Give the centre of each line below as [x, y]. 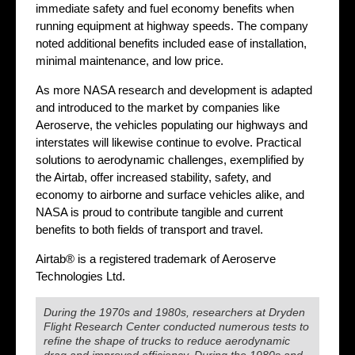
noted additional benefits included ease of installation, [171, 44]
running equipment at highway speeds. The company [172, 26]
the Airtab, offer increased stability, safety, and [153, 177]
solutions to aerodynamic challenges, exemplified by [170, 160]
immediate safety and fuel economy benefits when [165, 9]
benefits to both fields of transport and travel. [149, 230]
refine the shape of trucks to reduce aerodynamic [167, 341]
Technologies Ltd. [80, 277]
